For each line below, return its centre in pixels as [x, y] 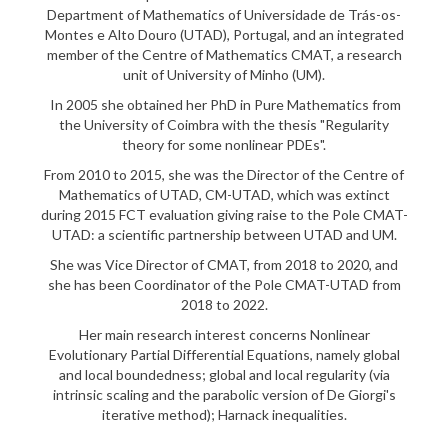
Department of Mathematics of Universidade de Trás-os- [224, 14]
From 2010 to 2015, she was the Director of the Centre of [224, 174]
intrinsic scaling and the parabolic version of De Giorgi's [224, 394]
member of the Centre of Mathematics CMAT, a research [224, 54]
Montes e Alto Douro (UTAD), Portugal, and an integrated [224, 34]
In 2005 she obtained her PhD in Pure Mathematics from [224, 104]
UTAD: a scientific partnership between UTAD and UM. [224, 234]
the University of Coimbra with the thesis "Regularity [224, 124]
